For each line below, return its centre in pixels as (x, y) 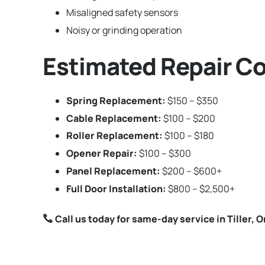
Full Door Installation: (116, 188)
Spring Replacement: (116, 100)
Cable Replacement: (114, 118)
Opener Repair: (102, 153)
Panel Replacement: (113, 171)
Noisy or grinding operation (124, 30)
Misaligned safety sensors (122, 12)
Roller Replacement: (114, 136)
